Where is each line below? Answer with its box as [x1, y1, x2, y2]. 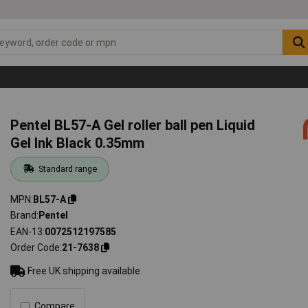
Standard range [38, 163, 97, 174]
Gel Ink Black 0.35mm [10, 134, 145, 151]
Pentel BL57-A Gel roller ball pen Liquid [10, 116, 256, 133]
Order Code [10, 242, 60, 254]
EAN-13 [10, 225, 43, 237]
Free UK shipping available [25, 265, 141, 277]
